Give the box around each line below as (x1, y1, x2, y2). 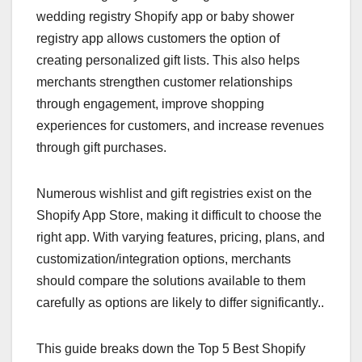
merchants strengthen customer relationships (36, 75, 293, 90)
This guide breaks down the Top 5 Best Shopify (36, 342, 305, 356)
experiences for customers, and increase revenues (36, 119, 324, 133)
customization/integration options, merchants (36, 252, 291, 267)
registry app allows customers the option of (36, 32, 280, 46)
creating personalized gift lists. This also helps (36, 53, 300, 68)
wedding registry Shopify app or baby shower (36, 10, 294, 24)
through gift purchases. (36, 141, 166, 155)
